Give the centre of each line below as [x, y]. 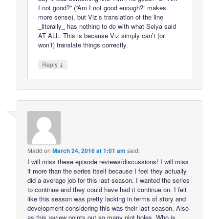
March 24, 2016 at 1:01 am [89, 151]
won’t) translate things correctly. [83, 44]
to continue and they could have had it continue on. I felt [107, 190]
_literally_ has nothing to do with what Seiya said [107, 26]
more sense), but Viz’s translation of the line [101, 17]
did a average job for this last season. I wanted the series [109, 180]
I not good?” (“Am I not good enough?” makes [102, 7]
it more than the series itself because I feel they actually [107, 171]
